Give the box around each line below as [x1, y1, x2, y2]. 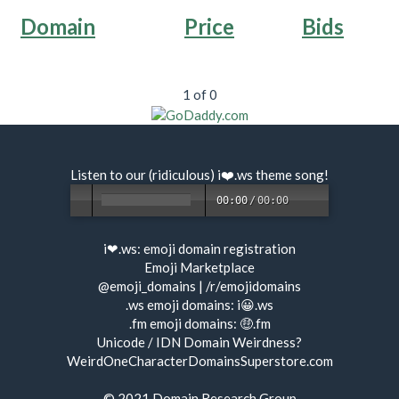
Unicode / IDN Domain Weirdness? [97, 333, 302, 350]
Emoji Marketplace [144, 258, 255, 275]
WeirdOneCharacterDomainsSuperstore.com [66, 352, 333, 369]
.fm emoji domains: [128, 314, 240, 331]
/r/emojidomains [206, 277, 301, 294]
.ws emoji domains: [126, 296, 237, 313]
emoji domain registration [143, 240, 296, 256]
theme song [256, 166, 324, 183]
